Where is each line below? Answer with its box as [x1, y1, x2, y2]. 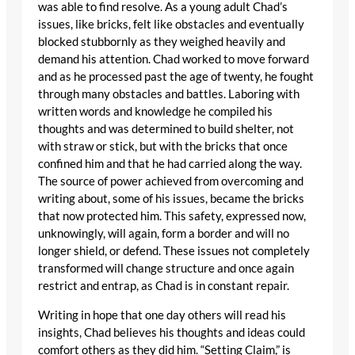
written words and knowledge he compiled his [38, 105, 273, 119]
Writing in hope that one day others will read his [38, 307, 286, 322]
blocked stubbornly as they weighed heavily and [38, 35, 285, 49]
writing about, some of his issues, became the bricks [38, 192, 304, 206]
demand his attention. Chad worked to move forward [38, 52, 309, 67]
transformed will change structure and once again [38, 261, 294, 276]
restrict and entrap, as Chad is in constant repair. [38, 279, 289, 293]
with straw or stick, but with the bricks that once [38, 139, 288, 154]
